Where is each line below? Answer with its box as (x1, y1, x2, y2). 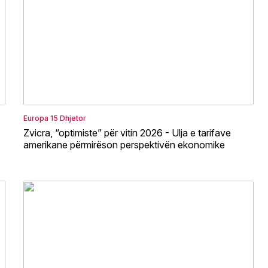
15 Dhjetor (50, 113, 86, 123)
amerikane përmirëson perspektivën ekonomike (23, 138, 225, 151)
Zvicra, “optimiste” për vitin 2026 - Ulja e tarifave (23, 126, 231, 139)
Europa (23, 113, 48, 123)
